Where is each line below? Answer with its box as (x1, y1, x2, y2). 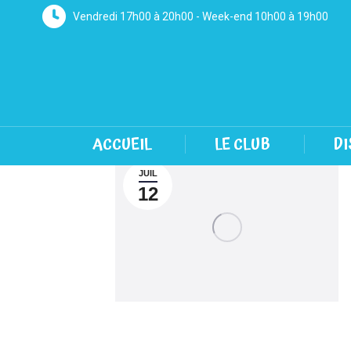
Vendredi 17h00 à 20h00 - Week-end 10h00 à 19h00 (72, 9, 328, 23)
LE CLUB (215, 132, 271, 157)
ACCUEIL (92, 132, 152, 157)
